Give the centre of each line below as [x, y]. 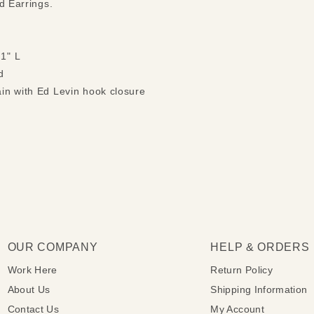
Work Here [32, 270]
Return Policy [241, 270]
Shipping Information [259, 290]
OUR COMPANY [53, 247]
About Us [29, 290]
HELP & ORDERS [260, 247]
